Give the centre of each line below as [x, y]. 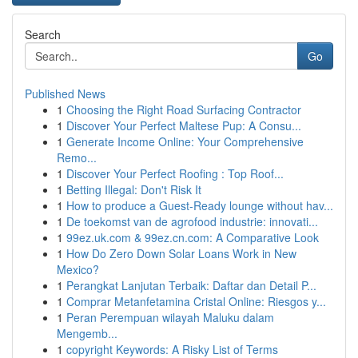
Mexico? [78, 269]
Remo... [77, 157]
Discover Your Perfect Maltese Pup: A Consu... [184, 125]
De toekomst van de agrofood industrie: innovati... [192, 221]
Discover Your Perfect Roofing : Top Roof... [175, 173]
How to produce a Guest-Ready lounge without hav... [200, 205]
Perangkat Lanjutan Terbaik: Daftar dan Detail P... [191, 285]
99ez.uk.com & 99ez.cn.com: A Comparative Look [193, 237]
